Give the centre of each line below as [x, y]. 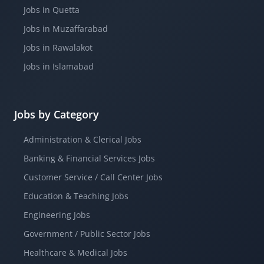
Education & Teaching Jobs [76, 196]
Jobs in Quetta [52, 10]
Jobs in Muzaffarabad [66, 29]
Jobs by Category [57, 115]
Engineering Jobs [57, 215]
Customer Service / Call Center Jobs [93, 177]
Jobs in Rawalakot [58, 48]
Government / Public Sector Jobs [87, 234]
